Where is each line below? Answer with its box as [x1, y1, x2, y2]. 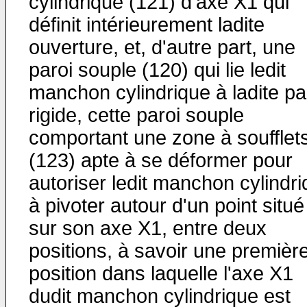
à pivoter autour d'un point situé [29, 195, 304, 217]
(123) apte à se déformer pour [29, 149, 293, 171]
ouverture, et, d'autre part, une [29, 36, 295, 58]
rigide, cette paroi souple [29, 104, 244, 126]
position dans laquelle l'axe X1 [29, 262, 293, 284]
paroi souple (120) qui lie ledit [29, 59, 286, 81]
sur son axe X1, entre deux [29, 217, 267, 239]
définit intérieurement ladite [29, 14, 265, 36]
